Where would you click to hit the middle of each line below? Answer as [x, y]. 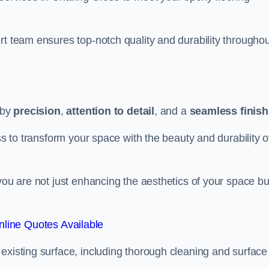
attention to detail [110, 111]
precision [37, 111]
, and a [172, 111]
